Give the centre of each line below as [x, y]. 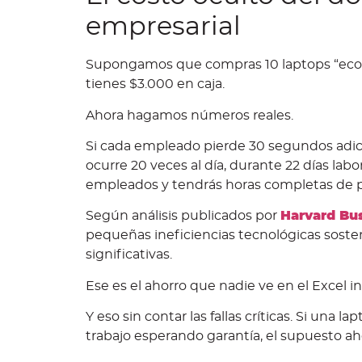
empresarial [163, 27]
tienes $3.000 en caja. [155, 84]
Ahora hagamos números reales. [189, 115]
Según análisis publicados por [183, 216]
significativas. [129, 255]
